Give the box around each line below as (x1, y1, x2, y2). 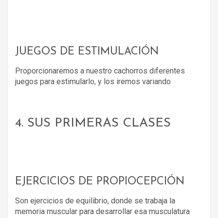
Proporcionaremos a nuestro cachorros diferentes (15, 66, 185, 75)
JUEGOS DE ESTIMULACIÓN (15, 46, 159, 57)
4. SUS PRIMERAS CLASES (15, 116, 171, 130)
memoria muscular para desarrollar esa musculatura (15, 206, 190, 216)
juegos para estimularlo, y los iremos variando (15, 76, 171, 86)
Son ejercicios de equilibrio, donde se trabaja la (15, 196, 175, 205)
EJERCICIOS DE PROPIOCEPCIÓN (15, 176, 184, 187)
